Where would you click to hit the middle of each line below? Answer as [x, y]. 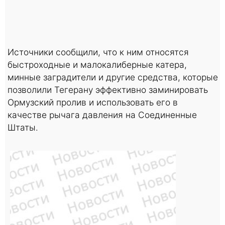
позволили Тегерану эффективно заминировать [108, 89]
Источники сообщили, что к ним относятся [98, 52]
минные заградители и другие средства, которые [113, 77]
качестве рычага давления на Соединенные [102, 115]
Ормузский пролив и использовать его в [93, 102]
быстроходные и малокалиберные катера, [97, 64]
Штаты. [23, 127]
